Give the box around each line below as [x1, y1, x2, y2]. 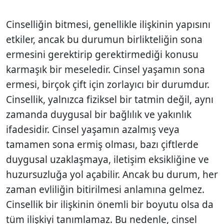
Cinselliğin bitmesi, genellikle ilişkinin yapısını [6, 17, 210, 31]
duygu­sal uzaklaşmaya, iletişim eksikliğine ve [6, 152, 209, 166]
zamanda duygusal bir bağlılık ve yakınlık [6, 107, 191, 121]
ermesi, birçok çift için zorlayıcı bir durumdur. [6, 77, 209, 91]
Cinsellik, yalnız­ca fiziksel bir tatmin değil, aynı [6, 92, 213, 106]
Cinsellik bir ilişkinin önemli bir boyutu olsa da [6, 197, 213, 211]
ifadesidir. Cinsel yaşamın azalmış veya [6, 122, 179, 136]
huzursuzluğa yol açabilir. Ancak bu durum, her [6, 167, 218, 181]
